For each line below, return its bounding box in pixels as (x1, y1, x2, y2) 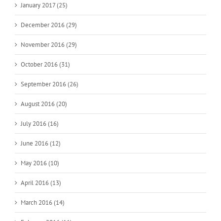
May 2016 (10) (21, 158, 59, 167)
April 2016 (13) (21, 178, 61, 187)
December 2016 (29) (21, 20, 77, 29)
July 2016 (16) (21, 119, 59, 128)
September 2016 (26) (21, 79, 78, 88)
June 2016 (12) (21, 139, 61, 147)
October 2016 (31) (21, 60, 70, 69)
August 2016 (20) (21, 99, 67, 108)
